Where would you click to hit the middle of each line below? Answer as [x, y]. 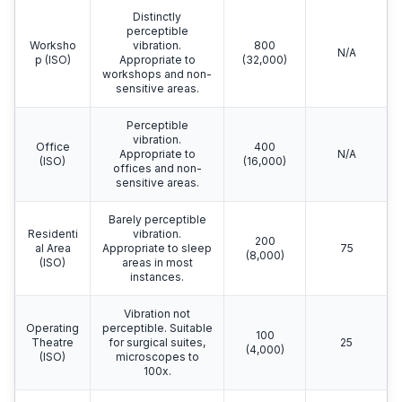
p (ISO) [52, 60]
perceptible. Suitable [157, 328]
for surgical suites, [157, 343]
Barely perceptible [157, 220]
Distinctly [157, 17]
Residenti [52, 234]
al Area [52, 249]
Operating [52, 328]
